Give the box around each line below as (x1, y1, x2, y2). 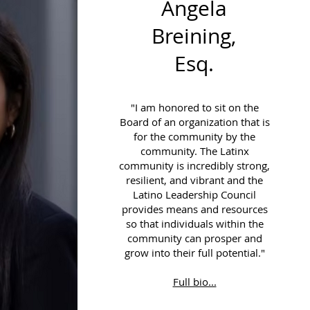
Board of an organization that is (119, 115, 270, 129)
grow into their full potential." (124, 246, 265, 259)
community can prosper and (127, 231, 262, 245)
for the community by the (134, 129, 255, 143)
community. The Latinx (140, 144, 249, 158)
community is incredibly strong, (119, 158, 270, 172)
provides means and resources (121, 202, 268, 216)
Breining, (152, 22, 236, 50)
